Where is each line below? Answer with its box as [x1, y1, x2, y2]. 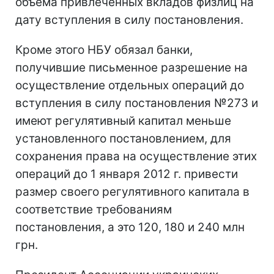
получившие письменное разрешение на [15, 60, 248, 75]
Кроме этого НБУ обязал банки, [15, 42, 193, 57]
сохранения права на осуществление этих [15, 149, 257, 163]
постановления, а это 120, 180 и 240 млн [15, 220, 245, 234]
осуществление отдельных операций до [15, 78, 244, 92]
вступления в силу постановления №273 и [15, 95, 258, 110]
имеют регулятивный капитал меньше [15, 113, 231, 128]
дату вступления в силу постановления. [15, 12, 243, 27]
